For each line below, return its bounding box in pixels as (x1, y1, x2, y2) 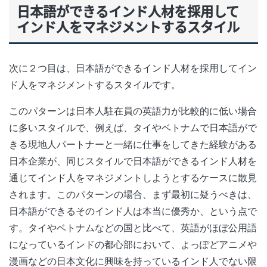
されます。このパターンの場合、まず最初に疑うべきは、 (9, 188, 257, 201)
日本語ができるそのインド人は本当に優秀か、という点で (9, 205, 257, 218)
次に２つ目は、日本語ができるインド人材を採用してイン (9, 62, 257, 74)
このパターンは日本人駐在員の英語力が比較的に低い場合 (9, 105, 257, 117)
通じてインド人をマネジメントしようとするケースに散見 (9, 172, 257, 184)
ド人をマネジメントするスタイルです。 (9, 79, 181, 91)
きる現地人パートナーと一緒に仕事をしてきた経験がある (9, 138, 257, 151)
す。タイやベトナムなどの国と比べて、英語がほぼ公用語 (9, 222, 257, 234)
